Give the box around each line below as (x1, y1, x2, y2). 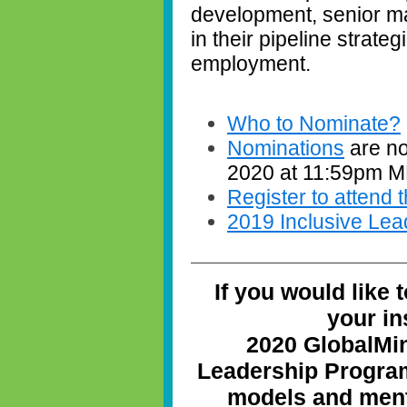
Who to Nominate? (227, 111, 401, 135)
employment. (191, 52, 316, 75)
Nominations (227, 135, 344, 160)
